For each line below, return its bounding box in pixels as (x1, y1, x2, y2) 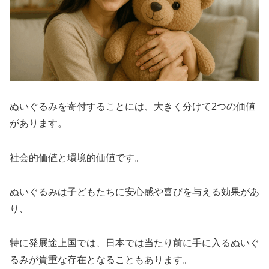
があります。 (10, 118, 67, 129)
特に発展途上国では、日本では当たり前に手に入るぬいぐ (10, 237, 259, 248)
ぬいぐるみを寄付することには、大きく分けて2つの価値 (10, 101, 255, 112)
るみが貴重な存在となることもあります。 (10, 254, 192, 265)
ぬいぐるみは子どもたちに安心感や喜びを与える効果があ (10, 186, 259, 197)
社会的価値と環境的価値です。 (10, 153, 144, 163)
